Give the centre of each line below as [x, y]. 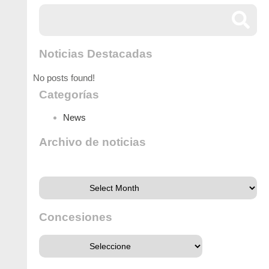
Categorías [69, 94]
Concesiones [75, 217]
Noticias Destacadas [95, 53]
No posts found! [64, 77]
